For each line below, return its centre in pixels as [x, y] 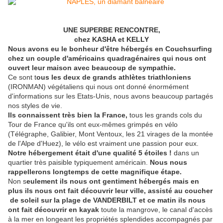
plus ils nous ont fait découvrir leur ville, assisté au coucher [110, 191]
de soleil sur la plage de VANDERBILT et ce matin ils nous [107, 200]
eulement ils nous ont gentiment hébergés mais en [113, 181]
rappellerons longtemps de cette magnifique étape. [95, 172]
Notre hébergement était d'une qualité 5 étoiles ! [91, 153]
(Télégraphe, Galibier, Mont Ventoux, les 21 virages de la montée [111, 134]
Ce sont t [22, 77]
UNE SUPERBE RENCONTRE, [111, 30]
